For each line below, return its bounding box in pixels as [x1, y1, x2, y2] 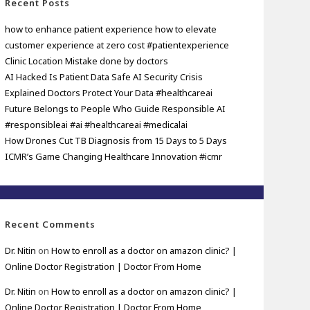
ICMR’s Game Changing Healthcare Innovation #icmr [5, 149, 223, 163]
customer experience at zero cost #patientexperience [5, 38, 230, 51]
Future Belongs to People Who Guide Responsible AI [5, 102, 226, 115]
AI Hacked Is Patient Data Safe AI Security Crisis [5, 70, 203, 83]
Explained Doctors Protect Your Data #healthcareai [5, 86, 213, 99]
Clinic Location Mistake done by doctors [5, 54, 169, 67]
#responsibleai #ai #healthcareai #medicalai [5, 118, 188, 131]
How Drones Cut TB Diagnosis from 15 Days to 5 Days [5, 134, 228, 147]
